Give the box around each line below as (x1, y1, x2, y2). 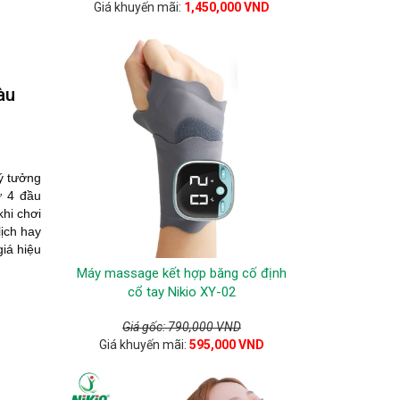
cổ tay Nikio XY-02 (128, 284, 236, 300)
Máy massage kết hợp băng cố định (77, 265, 287, 281)
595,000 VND (189, 337, 264, 352)
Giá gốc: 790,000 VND (122, 320, 241, 334)
